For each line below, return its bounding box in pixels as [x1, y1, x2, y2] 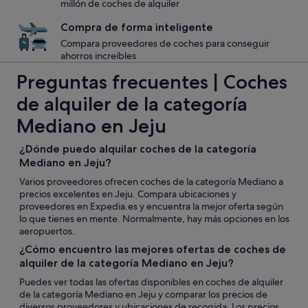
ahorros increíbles [60, 49, 136, 62]
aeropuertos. [19, 225, 75, 237]
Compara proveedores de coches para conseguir [60, 37, 269, 49]
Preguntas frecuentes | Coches [16, 70, 287, 93]
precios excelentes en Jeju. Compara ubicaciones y [19, 188, 236, 200]
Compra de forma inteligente [60, 21, 213, 34]
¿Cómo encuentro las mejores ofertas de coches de [19, 243, 286, 256]
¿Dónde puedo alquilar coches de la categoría [19, 142, 256, 155]
